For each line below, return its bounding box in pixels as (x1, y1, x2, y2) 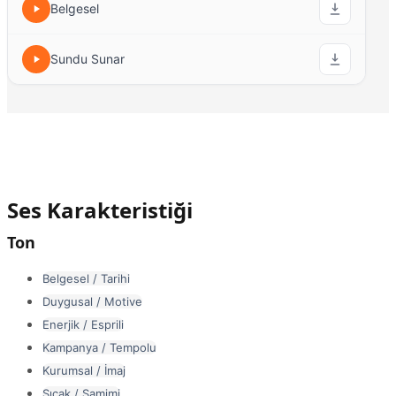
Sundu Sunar (50, 50, 125, 66)
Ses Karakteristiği (7, 194, 193, 225)
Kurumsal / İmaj (42, 362, 126, 377)
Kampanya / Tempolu (42, 339, 156, 354)
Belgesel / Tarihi (42, 270, 130, 286)
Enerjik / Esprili (42, 316, 124, 331)
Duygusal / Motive (42, 293, 142, 308)
